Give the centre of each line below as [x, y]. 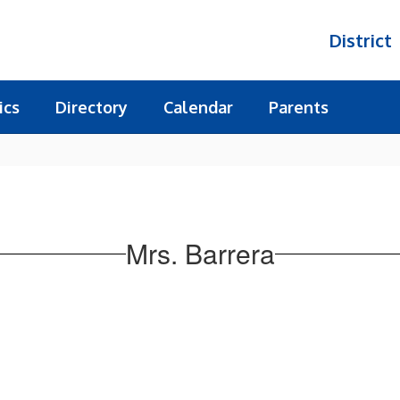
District [360, 40]
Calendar [198, 107]
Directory [92, 107]
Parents [299, 107]
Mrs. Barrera [200, 253]
